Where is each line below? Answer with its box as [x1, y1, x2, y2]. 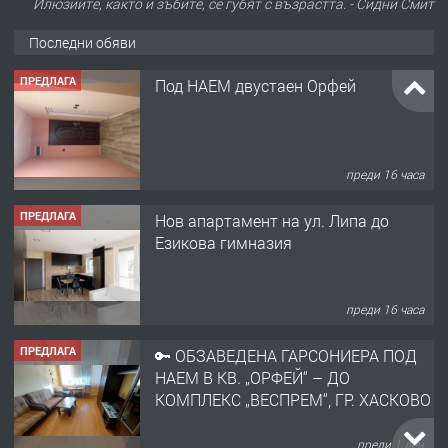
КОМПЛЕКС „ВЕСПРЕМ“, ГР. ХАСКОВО [155, 388, 431, 410]
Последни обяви [29, 32, 136, 52]
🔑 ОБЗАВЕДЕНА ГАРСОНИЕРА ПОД [155, 344, 417, 366]
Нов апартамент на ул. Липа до [155, 209, 389, 231]
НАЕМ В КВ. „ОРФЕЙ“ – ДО [155, 366, 350, 388]
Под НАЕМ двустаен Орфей [155, 74, 356, 96]
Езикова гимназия [155, 231, 292, 253]
